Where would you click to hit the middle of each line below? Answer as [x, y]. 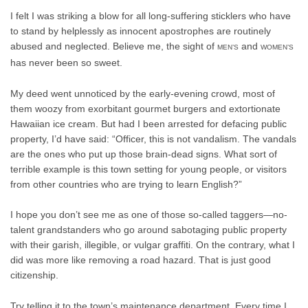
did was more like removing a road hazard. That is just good [141, 260]
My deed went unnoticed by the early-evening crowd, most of [143, 93]
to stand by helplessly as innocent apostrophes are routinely [141, 31]
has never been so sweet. [66, 63]
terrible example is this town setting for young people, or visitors [148, 169]
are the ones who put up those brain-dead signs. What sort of [144, 154]
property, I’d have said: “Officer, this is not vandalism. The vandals [153, 139]
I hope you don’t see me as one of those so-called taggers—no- [149, 215]
